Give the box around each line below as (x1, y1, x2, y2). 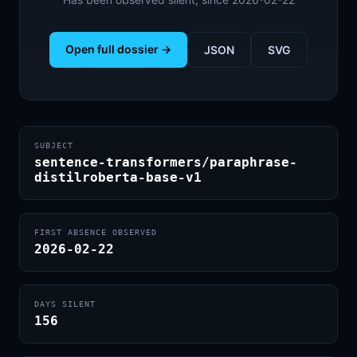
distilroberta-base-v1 (34, 170, 202, 185)
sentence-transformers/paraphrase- (34, 155, 297, 170)
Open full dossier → (65, 42, 171, 56)
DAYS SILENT (34, 300, 96, 308)
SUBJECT (34, 141, 73, 150)
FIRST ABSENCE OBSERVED (34, 228, 157, 237)
